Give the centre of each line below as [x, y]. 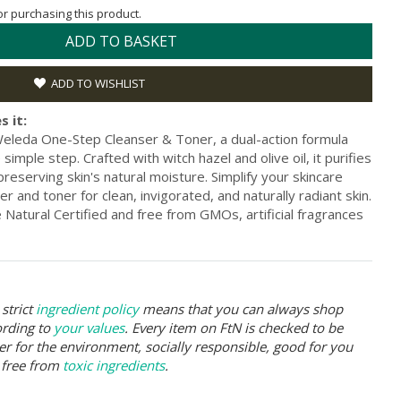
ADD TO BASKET [121, 41]
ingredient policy [87, 308]
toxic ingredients [114, 365]
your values [89, 327]
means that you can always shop [241, 308]
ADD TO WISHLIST [98, 83]
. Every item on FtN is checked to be [234, 327]
